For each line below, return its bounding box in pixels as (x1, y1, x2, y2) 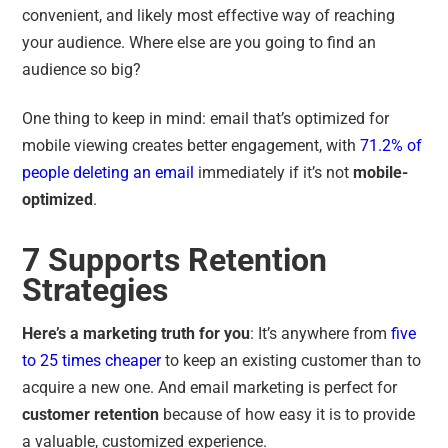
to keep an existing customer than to (161, 350, 422, 370)
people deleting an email (22, 162, 195, 182)
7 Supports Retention (22, 240, 328, 279)
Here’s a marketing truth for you (22, 323, 251, 343)
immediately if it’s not (194, 162, 354, 182)
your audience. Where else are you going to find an (22, 32, 377, 52)
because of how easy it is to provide (159, 404, 416, 424)
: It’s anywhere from (250, 323, 392, 343)
